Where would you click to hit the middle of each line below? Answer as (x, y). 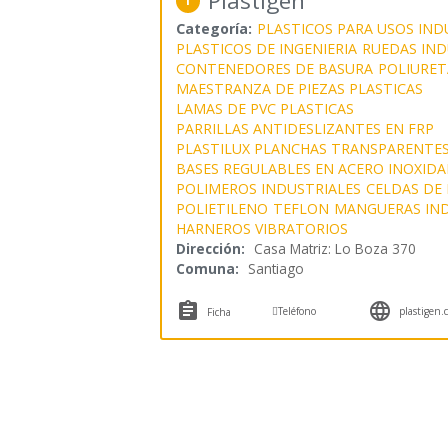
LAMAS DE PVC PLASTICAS (264, 108)
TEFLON (300, 208)
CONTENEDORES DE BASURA (274, 68)
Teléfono (297, 310)
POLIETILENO (221, 208)
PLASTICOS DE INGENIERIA (266, 48)
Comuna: (207, 268)
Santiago (275, 268)
